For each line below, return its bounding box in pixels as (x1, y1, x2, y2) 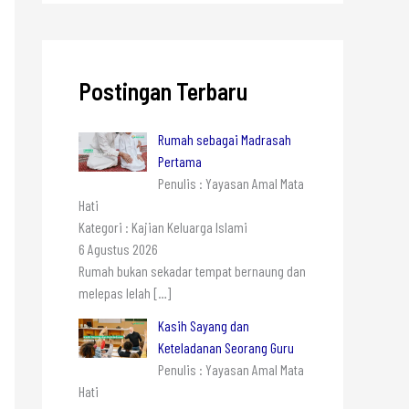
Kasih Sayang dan (158, 316, 249, 334)
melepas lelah (79, 283, 153, 301)
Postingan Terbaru (79, 76, 247, 105)
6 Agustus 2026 (79, 239, 158, 257)
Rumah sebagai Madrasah (158, 130, 291, 148)
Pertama (158, 152, 202, 170)
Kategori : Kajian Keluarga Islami (79, 217, 247, 236)
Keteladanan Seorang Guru (158, 338, 294, 356)
